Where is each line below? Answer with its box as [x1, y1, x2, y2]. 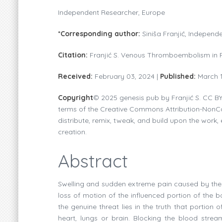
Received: [58, 71, 95, 81]
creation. [58, 127, 87, 136]
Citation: [58, 50, 90, 59]
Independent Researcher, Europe [58, 7, 165, 17]
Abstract [58, 149, 128, 172]
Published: [160, 71, 198, 81]
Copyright [58, 93, 93, 102]
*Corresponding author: [58, 29, 142, 38]
